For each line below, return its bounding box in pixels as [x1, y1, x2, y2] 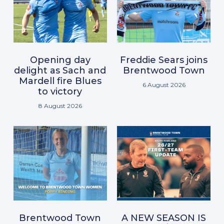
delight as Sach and [14, 64, 106, 76]
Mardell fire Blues [18, 75, 101, 86]
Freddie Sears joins [120, 54, 208, 65]
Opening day [29, 54, 90, 65]
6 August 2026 [142, 80, 185, 88]
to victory [38, 85, 82, 97]
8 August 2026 [38, 101, 82, 109]
